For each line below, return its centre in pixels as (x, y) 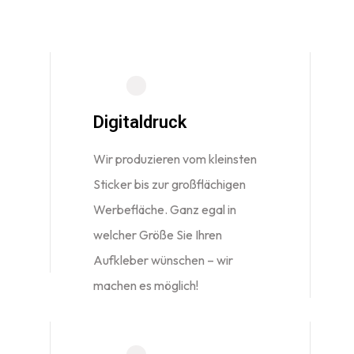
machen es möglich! (145, 285)
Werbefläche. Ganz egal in (164, 209)
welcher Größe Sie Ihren (157, 235)
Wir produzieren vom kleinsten (175, 159)
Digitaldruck (139, 122)
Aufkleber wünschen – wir (163, 260)
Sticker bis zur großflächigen (169, 184)
